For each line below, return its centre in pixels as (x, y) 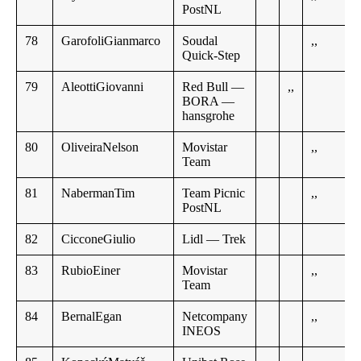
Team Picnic (214, 193)
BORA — (208, 102)
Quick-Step (211, 56)
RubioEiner (91, 271)
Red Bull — (213, 87)
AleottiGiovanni (102, 87)
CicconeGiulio (98, 239)
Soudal (200, 41)
